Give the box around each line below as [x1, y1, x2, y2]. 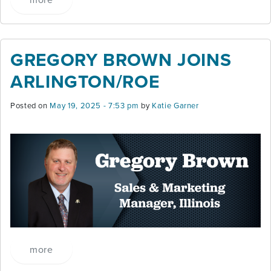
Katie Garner [152, 99, 199, 111]
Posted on [10, 99, 50, 111]
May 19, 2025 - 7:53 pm [50, 99, 139, 111]
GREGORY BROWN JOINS [10, 46, 232, 73]
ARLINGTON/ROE [10, 68, 160, 94]
